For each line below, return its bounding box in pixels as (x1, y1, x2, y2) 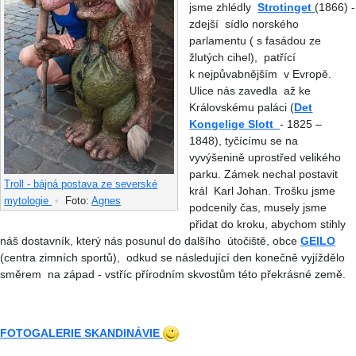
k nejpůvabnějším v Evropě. (189, 67, 335, 80)
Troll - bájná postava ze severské (4, 177, 158, 190)
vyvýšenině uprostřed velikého (189, 150, 342, 164)
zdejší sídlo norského (189, 17, 300, 30)
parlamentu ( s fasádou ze (189, 33, 325, 47)
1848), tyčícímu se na (189, 133, 299, 147)
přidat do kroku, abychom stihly (189, 217, 346, 230)
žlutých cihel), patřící (189, 50, 296, 64)
